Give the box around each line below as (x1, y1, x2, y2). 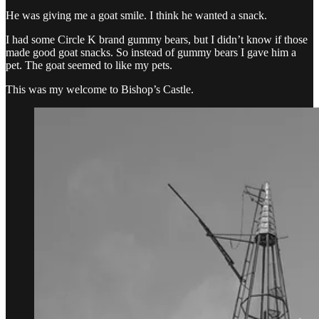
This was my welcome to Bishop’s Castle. (6, 83, 194, 95)
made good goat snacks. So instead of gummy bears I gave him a (6, 46, 296, 58)
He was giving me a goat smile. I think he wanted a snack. (6, 9, 267, 21)
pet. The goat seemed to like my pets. (6, 58, 172, 71)
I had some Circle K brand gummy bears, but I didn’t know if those (6, 33, 308, 46)
